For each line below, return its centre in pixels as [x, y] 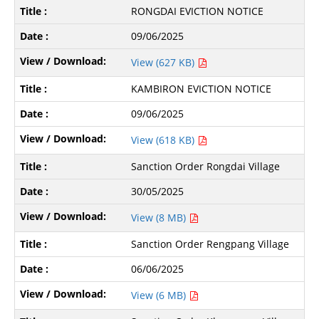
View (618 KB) [164, 140]
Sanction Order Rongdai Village [206, 166]
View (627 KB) [164, 62]
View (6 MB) [160, 295]
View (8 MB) [160, 217]
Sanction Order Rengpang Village [210, 244]
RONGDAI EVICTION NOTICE [198, 11]
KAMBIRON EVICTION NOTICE [202, 88]
